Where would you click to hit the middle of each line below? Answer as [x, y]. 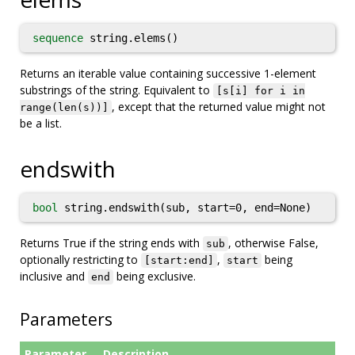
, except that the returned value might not [219, 107]
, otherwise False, [273, 243]
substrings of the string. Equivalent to [116, 90]
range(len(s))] [64, 107]
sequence [58, 38]
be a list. [41, 123]
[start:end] [179, 260]
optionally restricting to [80, 260]
